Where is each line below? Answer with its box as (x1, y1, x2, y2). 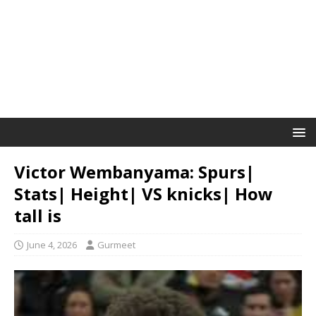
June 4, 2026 (27, 238, 77, 251)
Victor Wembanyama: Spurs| (14, 160, 255, 183)
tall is (14, 204, 61, 227)
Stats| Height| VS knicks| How (14, 182, 273, 205)
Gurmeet (97, 238, 135, 251)
